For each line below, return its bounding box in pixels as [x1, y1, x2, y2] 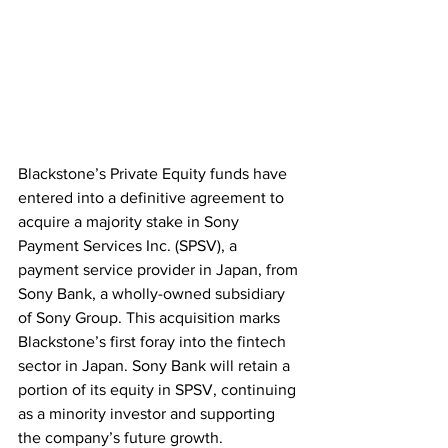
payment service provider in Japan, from [18, 261, 302, 279]
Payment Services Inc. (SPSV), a [18, 237, 241, 255]
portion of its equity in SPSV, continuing [18, 381, 300, 399]
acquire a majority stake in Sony [18, 213, 243, 231]
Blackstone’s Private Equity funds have [18, 165, 291, 183]
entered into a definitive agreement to [18, 189, 288, 207]
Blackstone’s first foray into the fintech [18, 333, 290, 351]
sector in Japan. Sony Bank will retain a [18, 357, 294, 375]
